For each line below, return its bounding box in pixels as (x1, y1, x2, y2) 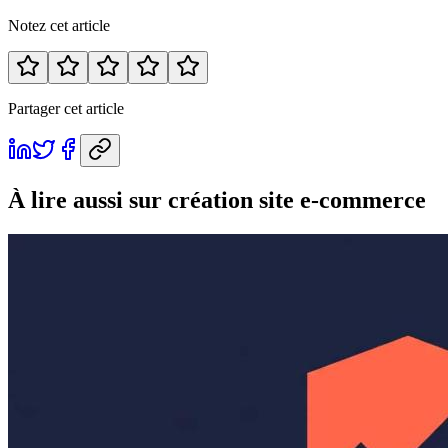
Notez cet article (8, 16, 110, 34)
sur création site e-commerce (129, 186, 426, 213)
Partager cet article (8, 99, 124, 117)
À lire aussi (8, 186, 123, 213)
